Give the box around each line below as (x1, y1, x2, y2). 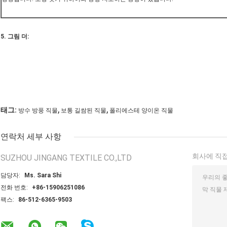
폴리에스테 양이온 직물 (109, 107, 173, 115)
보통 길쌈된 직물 (61, 107, 106, 115)
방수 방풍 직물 (18, 107, 58, 115)
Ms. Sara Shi (24, 172, 61, 179)
